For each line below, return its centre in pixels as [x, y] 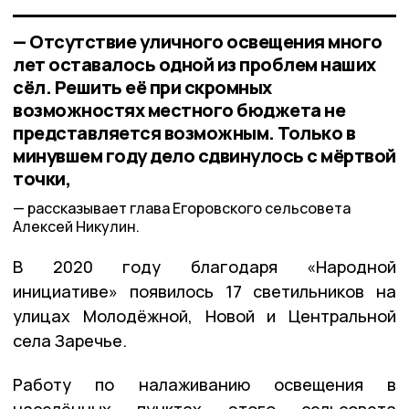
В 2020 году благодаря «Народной [204, 267]
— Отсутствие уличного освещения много [198, 41]
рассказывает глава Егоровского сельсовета [189, 209]
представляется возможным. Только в [184, 132]
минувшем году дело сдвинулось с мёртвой [204, 155]
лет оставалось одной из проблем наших [194, 64]
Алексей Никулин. [76, 227]
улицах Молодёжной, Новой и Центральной [204, 316]
